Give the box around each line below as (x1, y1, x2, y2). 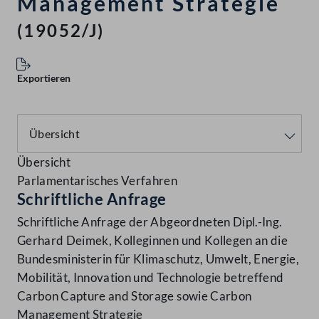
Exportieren (17, 72, 70, 85)
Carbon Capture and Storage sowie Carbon (17, 288, 252, 304)
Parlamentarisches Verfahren (17, 173, 178, 189)
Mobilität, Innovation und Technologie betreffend (17, 270, 284, 286)
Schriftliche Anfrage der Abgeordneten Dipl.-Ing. (17, 214, 283, 230)
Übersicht (17, 155, 71, 170)
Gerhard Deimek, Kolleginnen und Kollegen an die (17, 233, 288, 249)
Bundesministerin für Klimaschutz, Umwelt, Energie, (17, 251, 299, 267)
